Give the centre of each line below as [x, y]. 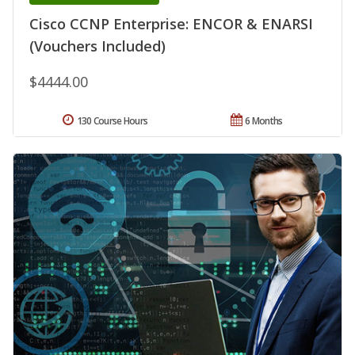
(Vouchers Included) [97, 46]
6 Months [264, 121]
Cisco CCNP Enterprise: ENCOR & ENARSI [171, 24]
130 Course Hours [112, 121]
